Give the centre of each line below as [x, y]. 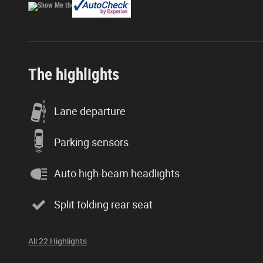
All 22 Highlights [58, 241]
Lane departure [90, 112]
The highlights [74, 74]
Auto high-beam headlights [117, 174]
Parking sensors [91, 143]
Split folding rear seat [103, 205]
